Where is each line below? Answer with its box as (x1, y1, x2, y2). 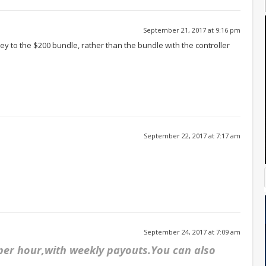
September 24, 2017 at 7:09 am (144, 227, 240, 236)
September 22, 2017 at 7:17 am (144, 131, 240, 140)
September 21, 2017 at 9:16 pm (143, 25, 240, 34)
